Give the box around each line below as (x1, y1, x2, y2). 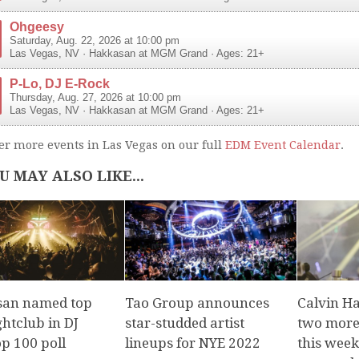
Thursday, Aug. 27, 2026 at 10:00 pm (10, 91, 181, 103)
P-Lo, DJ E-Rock (10, 75, 110, 91)
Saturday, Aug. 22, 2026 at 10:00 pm (10, 34, 179, 46)
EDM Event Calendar (225, 138, 341, 151)
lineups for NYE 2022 (125, 335, 261, 352)
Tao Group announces (125, 295, 270, 312)
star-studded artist (125, 315, 245, 332)
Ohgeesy (10, 18, 64, 34)
